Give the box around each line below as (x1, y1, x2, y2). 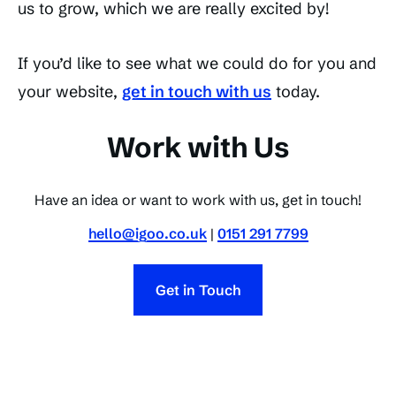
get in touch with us (122, 81, 271, 103)
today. (271, 81, 320, 103)
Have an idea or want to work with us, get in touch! (34, 191, 362, 209)
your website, (18, 81, 122, 103)
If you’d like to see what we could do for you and (18, 53, 377, 74)
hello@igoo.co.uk (88, 225, 207, 243)
